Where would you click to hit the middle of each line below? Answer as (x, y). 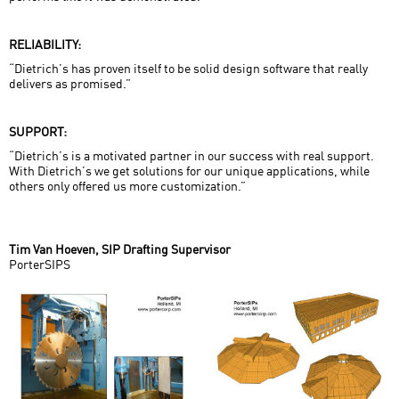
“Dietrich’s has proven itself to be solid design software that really (188, 68)
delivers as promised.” (70, 83)
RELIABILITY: (45, 44)
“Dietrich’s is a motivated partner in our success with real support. (191, 155)
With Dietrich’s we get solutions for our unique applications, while (189, 170)
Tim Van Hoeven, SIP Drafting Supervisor (120, 248)
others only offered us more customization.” (127, 185)
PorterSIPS (40, 264)
